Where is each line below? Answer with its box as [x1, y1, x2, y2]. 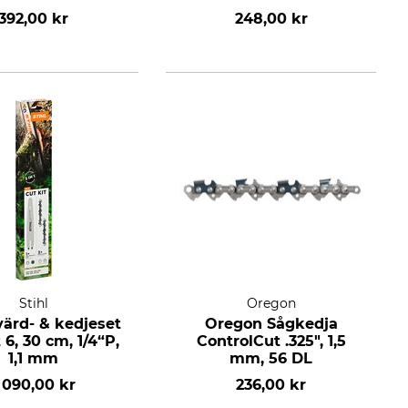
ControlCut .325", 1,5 [196, 332, 346, 350]
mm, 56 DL [229, 350, 313, 367]
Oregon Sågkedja [204, 315, 338, 332]
